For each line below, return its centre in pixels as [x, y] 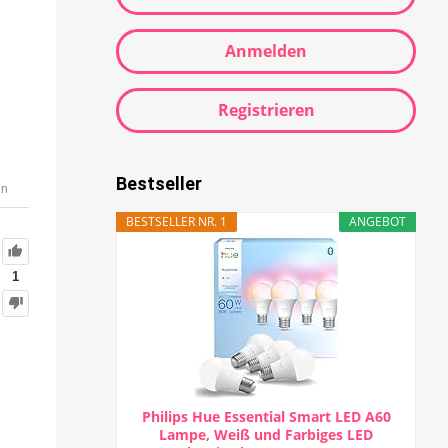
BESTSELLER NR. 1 [176, 222]
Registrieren [266, 110]
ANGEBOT [377, 222]
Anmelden [266, 51]
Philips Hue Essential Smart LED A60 [266, 417]
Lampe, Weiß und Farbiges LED [266, 435]
